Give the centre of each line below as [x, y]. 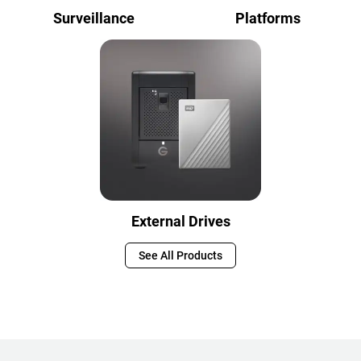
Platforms [268, 18]
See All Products [180, 255]
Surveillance [93, 18]
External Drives [180, 221]
